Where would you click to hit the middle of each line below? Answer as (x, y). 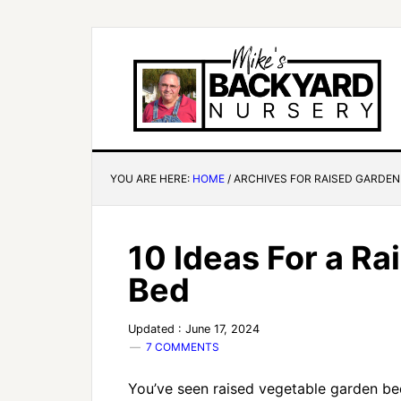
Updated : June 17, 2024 (194, 329)
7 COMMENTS (183, 347)
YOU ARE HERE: (151, 179)
